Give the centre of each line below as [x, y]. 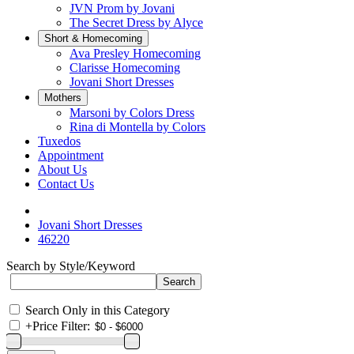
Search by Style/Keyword [71, 266]
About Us [62, 169]
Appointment [71, 155]
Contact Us [66, 184]
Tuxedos [59, 141]
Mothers [63, 98]
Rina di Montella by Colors [137, 127]
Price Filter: [61, 326]
